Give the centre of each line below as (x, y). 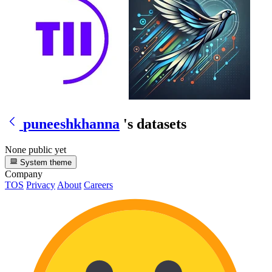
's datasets (155, 124)
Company (24, 174)
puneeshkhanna (71, 124)
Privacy (41, 185)
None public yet (36, 149)
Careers (98, 185)
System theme (45, 163)
